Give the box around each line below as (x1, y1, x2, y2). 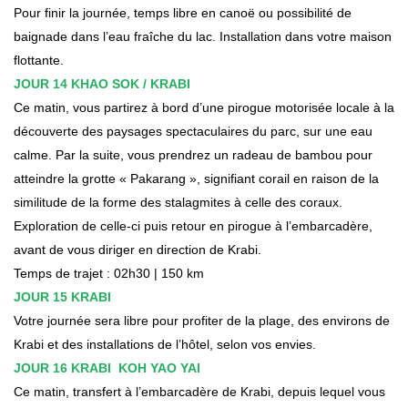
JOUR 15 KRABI (14, 289, 111, 304)
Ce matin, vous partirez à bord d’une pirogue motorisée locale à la (14, 99, 394, 115)
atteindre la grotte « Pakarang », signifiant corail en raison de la (14, 170, 379, 186)
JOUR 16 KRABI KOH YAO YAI (14, 360, 200, 375)
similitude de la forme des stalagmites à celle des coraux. (14, 194, 342, 209)
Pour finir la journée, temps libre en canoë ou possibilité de (14, 5, 352, 20)
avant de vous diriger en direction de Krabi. (14, 241, 261, 257)
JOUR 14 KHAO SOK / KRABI (14, 76, 190, 91)
